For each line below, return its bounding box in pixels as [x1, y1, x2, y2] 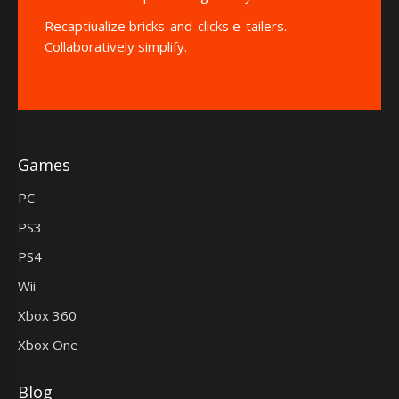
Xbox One [18, 335, 78, 354]
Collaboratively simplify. [45, 37, 187, 55]
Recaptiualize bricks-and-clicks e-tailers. [45, 16, 287, 35]
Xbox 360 [18, 305, 77, 324]
